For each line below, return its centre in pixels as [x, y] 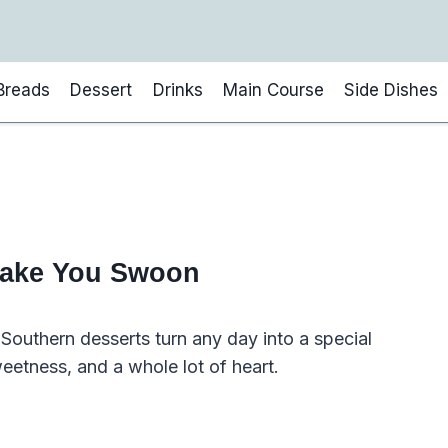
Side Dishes [391, 89]
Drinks [177, 89]
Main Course [273, 89]
